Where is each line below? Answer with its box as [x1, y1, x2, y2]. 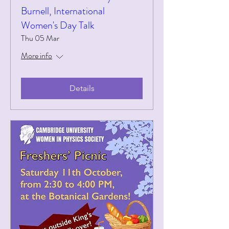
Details [69, 83, 95, 93]
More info [21, 50, 52, 61]
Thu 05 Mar [21, 32, 59, 44]
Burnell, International [21, 4, 105, 18]
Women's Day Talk [21, 18, 95, 33]
